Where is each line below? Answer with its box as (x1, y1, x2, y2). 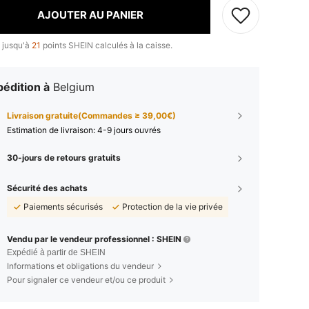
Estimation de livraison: (7, 124, 97, 135)
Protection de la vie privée (122, 201, 223, 212)
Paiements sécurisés (23, 201, 103, 212)
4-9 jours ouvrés (97, 124, 161, 135)
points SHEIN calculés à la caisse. (41, 39, 172, 50)
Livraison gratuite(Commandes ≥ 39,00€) (7, 110, 176, 121)
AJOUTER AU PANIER (37, 8, 143, 22)
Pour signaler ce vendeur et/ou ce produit (7, 274, 166, 285)
